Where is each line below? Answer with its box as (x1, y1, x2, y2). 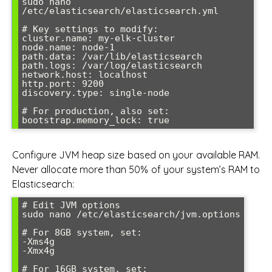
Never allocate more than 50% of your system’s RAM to (12, 163, 260, 175)
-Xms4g (22, 236, 55, 247)
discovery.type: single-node (22, 87, 169, 99)
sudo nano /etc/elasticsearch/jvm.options (22, 208, 240, 220)
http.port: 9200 (22, 78, 104, 90)
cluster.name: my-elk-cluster (22, 33, 175, 44)
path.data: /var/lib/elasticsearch (22, 51, 202, 63)
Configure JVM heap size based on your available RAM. (12, 148, 260, 161)
